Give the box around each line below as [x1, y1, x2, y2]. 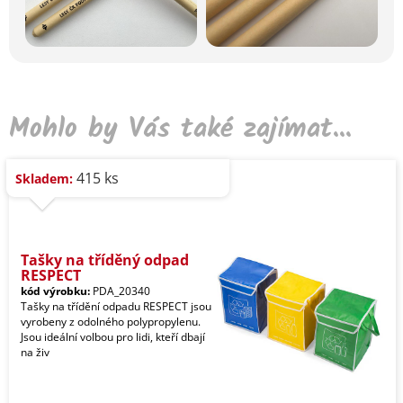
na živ [21, 344, 49, 360]
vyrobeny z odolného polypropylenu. [21, 313, 201, 329]
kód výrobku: [21, 282, 90, 299]
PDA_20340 [90, 282, 150, 299]
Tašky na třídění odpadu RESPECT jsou [21, 298, 211, 314]
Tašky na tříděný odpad [21, 249, 189, 270]
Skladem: [15, 169, 73, 187]
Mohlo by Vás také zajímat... [9, 107, 352, 151]
